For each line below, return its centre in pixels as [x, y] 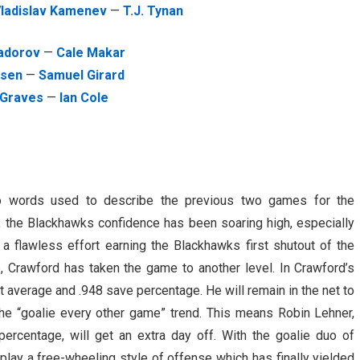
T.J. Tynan [153, 11]
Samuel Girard [82, 75]
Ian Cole [84, 98]
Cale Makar [90, 53]
